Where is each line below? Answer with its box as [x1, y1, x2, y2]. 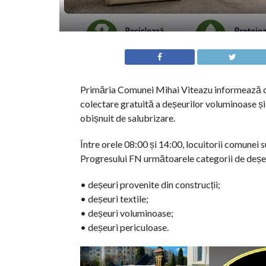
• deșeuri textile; [80, 193, 148, 204]
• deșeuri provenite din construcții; [80, 179, 220, 190]
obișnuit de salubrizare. [80, 112, 175, 123]
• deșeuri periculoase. [80, 221, 169, 233]
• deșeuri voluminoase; [80, 207, 173, 218]
